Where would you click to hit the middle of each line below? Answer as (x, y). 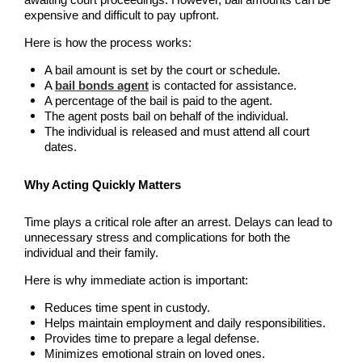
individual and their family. (91, 253)
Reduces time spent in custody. (127, 308)
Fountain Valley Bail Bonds (140, 115)
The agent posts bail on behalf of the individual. (166, 116)
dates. (61, 147)
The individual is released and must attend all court (177, 132)
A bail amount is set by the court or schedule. (162, 70)
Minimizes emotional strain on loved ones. (155, 354)
